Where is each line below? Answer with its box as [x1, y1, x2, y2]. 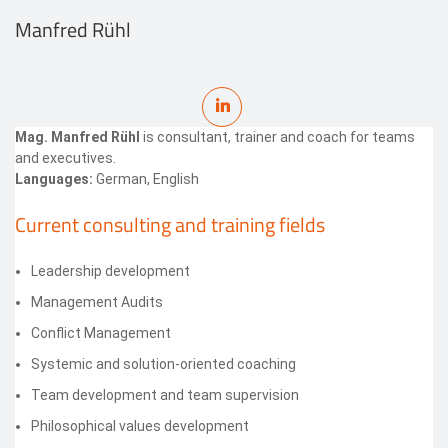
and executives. [15, 149, 116, 166]
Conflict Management [31, 324, 171, 341]
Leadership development [31, 262, 190, 279]
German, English [93, 170, 199, 187]
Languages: [15, 170, 93, 187]
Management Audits [31, 293, 163, 310]
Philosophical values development [31, 417, 249, 434]
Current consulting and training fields [15, 208, 325, 240]
